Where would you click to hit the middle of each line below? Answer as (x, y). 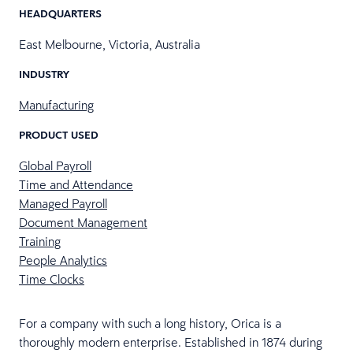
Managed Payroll (63, 203)
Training (40, 241)
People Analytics (63, 260)
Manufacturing (56, 105)
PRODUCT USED (59, 135)
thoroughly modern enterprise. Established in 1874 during (171, 342)
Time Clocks (52, 279)
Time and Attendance (76, 184)
